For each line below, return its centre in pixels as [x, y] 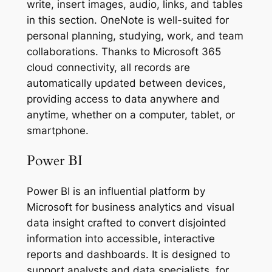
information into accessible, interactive [121, 238]
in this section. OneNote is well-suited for [127, 20]
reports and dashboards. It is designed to [128, 254]
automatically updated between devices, [126, 83]
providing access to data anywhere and [123, 99]
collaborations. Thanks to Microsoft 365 [124, 52]
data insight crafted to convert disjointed [126, 223]
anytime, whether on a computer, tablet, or [131, 115]
